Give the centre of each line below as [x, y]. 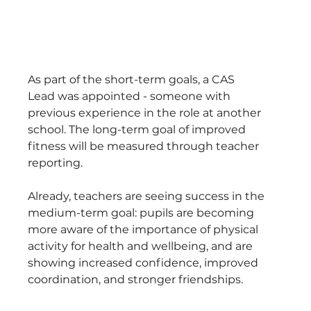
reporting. [57, 162]
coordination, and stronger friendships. [136, 279]
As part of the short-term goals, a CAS [133, 79]
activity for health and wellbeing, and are [142, 246]
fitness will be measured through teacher [145, 146]
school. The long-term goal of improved [138, 129]
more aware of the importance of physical [145, 229]
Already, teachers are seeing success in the [148, 196]
